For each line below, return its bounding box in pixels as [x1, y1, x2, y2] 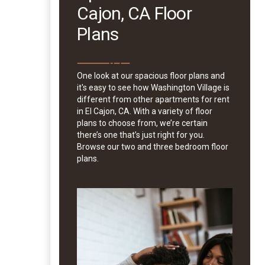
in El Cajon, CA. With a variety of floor [77, 106, 212, 116]
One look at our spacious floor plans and [77, 70, 225, 80]
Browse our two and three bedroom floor [77, 141, 228, 151]
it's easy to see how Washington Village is [77, 82, 230, 92]
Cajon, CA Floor [77, 2, 192, 24]
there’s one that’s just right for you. [77, 130, 205, 140]
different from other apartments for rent [77, 94, 230, 104]
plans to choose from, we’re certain [77, 118, 208, 128]
